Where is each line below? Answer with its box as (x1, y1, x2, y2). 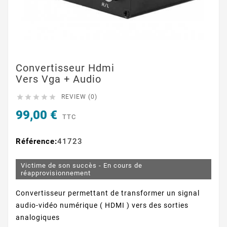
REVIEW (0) (61, 93, 97, 100)
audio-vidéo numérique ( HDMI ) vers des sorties (16, 201, 188, 210)
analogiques (16, 213, 60, 222)
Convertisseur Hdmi (16, 62, 115, 74)
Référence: (16, 137, 57, 146)
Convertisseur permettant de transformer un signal (16, 189, 200, 198)
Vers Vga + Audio (16, 73, 101, 85)
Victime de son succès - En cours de (21, 162, 142, 170)
